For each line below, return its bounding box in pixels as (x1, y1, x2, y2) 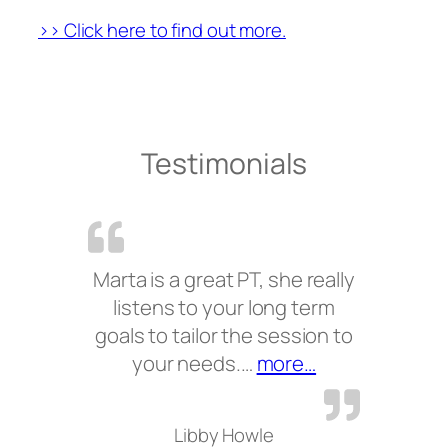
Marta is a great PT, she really (93, 264, 355, 293)
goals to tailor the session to (95, 320, 353, 349)
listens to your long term (113, 292, 335, 321)
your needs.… (131, 348, 257, 377)
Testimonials (140, 143, 308, 183)
